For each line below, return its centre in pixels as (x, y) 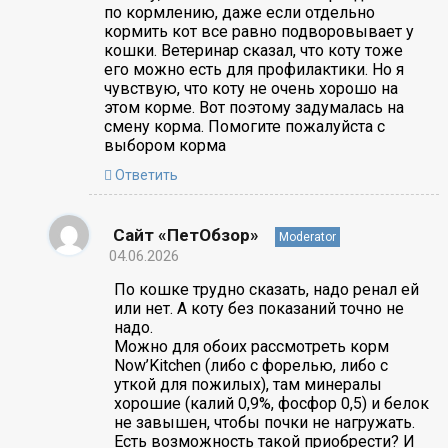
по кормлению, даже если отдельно (239, 12)
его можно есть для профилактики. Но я (253, 69)
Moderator (307, 236)
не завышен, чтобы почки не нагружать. (264, 422)
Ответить (144, 174)
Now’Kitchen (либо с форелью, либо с (250, 365)
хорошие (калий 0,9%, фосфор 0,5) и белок (271, 403)
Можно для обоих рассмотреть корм (251, 346)
